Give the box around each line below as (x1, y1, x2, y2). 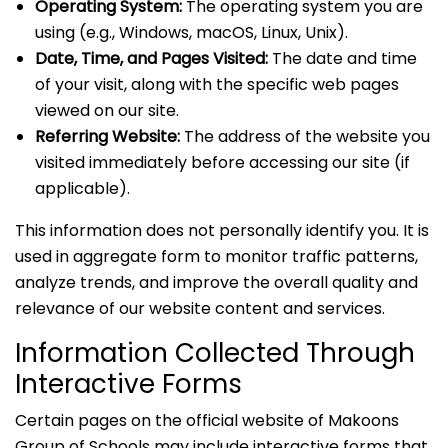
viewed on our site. (35, 99, 179, 122)
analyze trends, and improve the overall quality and (15, 271, 418, 294)
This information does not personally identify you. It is (15, 219, 429, 242)
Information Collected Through (15, 335, 415, 371)
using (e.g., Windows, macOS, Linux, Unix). (35, 21, 348, 44)
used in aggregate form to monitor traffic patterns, (15, 245, 418, 268)
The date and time (268, 47, 417, 70)
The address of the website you (180, 125, 430, 148)
